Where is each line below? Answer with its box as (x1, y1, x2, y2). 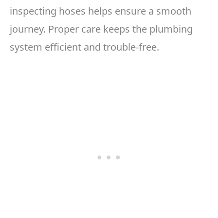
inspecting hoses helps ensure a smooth (10, 4, 191, 18)
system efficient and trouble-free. (10, 40, 159, 54)
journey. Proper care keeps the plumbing (10, 22, 193, 36)
